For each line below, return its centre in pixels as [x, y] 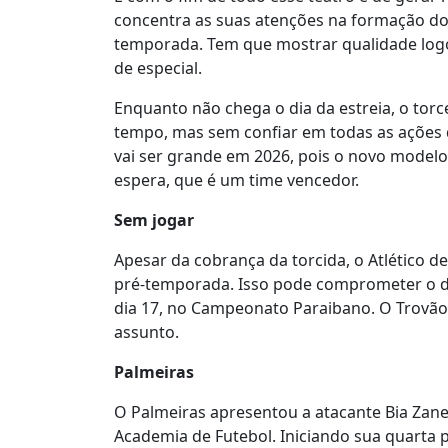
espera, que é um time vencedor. [236, 180]
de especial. [158, 68]
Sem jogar [154, 220]
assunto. [146, 332]
